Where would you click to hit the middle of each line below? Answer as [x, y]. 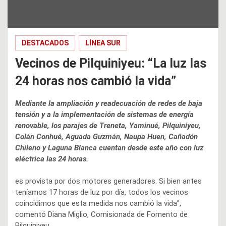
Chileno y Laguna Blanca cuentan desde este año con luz [109, 148]
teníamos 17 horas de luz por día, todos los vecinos [102, 192]
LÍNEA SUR [103, 43]
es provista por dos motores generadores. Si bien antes [108, 181]
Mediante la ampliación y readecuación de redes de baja [109, 103]
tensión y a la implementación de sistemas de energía [104, 114]
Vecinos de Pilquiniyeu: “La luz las [111, 63]
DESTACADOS [45, 43]
